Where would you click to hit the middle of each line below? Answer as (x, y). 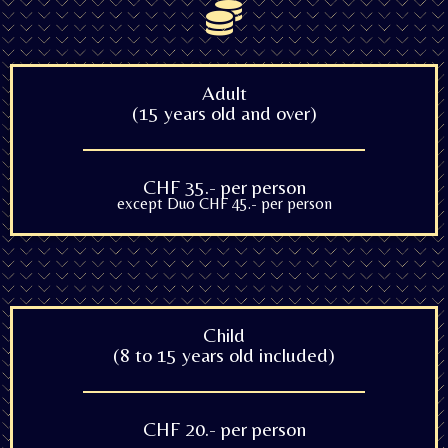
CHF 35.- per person (224, 187)
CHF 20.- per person (224, 429)
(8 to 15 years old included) (224, 355)
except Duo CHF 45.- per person (224, 204)
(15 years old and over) (224, 113)
